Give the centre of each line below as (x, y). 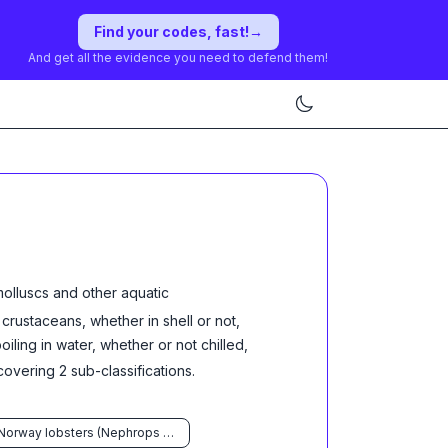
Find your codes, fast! (171, 31)
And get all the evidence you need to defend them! (178, 57)
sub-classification (126, 370)
